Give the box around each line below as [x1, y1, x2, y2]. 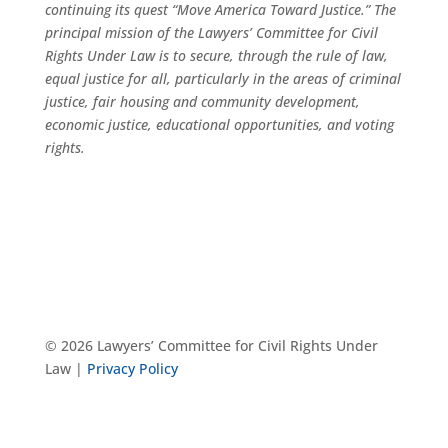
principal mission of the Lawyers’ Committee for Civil [44, 23, 378, 42]
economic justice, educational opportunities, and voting [44, 115, 394, 134]
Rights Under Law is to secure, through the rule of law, [44, 46, 388, 65]
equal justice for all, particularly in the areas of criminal [44, 69, 401, 88]
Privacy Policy [86, 359, 178, 378]
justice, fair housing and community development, [44, 92, 360, 111]
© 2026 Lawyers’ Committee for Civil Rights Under [44, 336, 378, 355]
